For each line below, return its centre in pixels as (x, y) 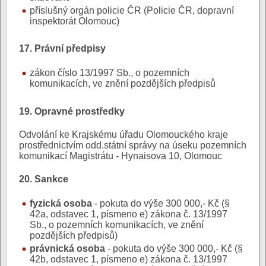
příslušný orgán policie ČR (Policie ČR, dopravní (132, 10)
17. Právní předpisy (62, 49)
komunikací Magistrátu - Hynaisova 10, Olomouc (121, 156)
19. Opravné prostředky (72, 111)
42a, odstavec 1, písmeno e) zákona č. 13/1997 (129, 214)
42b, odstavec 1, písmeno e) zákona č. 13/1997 (129, 259)
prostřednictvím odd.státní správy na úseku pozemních (133, 145)
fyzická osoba (61, 204)
